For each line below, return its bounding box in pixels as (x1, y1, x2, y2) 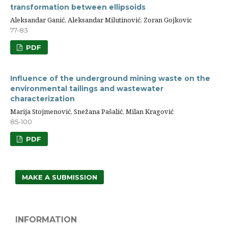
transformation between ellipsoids (10, 3, 146, 12)
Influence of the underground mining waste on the (10, 74, 210, 83)
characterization (10, 94, 75, 104)
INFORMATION (15, 215, 77, 225)
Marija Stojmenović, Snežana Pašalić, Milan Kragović (10, 107, 174, 117)
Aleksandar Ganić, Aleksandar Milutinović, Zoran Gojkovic (10, 15, 192, 25)
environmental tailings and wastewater (10, 84, 163, 94)
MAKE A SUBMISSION (22, 173, 97, 182)
